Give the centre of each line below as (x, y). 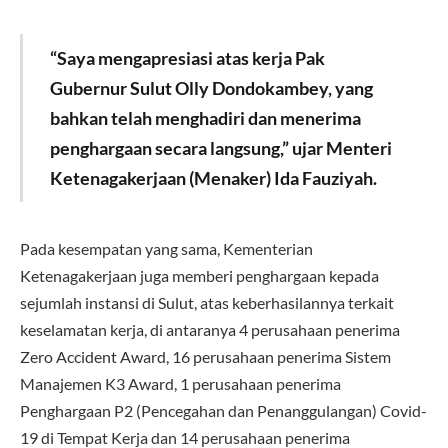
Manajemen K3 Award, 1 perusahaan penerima (180, 383)
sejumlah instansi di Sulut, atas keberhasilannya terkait (207, 302)
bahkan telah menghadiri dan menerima (205, 117)
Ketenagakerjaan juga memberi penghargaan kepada (199, 275)
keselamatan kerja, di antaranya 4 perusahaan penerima (210, 329)
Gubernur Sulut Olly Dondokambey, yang (211, 87)
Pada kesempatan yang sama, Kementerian (166, 248)
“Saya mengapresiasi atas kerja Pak (187, 57)
